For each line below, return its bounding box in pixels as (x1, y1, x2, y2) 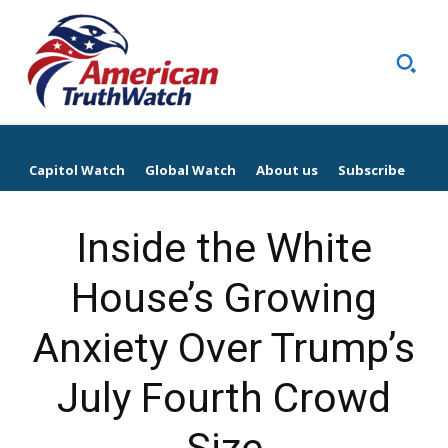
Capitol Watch (29, 161, 125, 180)
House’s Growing (71, 274, 377, 323)
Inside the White (76, 224, 372, 273)
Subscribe (338, 161, 405, 180)
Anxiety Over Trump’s (33, 324, 415, 373)
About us (256, 161, 318, 180)
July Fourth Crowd (57, 374, 391, 423)
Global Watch (145, 161, 236, 180)
